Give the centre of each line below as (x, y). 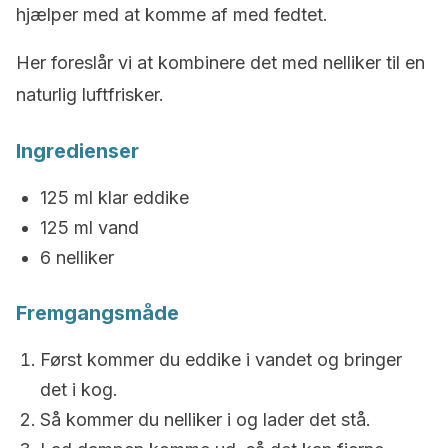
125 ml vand (89, 227)
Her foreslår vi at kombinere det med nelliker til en (220, 62)
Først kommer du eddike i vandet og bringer (221, 359)
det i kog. (79, 389)
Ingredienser (77, 151)
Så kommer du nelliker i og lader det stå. (205, 419)
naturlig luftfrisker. (90, 94)
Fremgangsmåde (97, 313)
